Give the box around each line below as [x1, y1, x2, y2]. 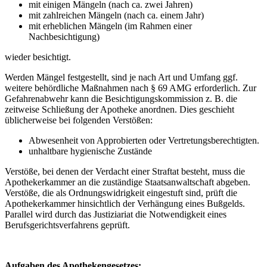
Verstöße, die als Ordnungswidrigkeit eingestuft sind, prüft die [5, 187, 237, 198]
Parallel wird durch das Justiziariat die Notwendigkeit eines [5, 209, 226, 219]
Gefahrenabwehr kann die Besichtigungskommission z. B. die [5, 93, 237, 104]
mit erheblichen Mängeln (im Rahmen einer [29, 20, 192, 31]
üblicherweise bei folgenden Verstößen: [5, 114, 153, 125]
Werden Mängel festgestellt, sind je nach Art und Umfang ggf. [5, 72, 238, 82]
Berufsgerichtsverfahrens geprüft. [5, 219, 130, 230]
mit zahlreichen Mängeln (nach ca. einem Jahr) [29, 10, 204, 20]
